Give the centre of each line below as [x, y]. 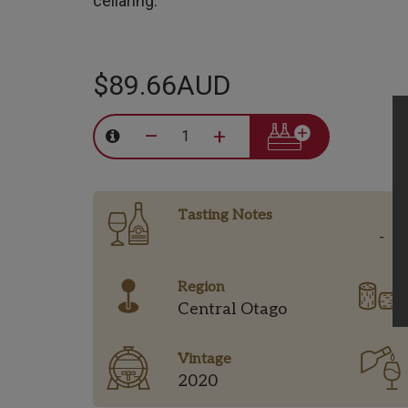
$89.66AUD [162, 85]
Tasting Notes [225, 215]
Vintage [204, 359]
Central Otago [232, 309]
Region [201, 287]
